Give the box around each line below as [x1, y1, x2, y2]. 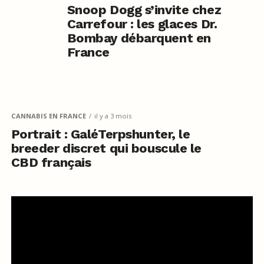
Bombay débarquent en [67, 31, 211, 46]
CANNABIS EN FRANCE [11, 111, 86, 121]
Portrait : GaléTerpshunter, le [11, 127, 190, 142]
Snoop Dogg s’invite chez [67, 2, 222, 18]
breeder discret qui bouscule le [11, 141, 202, 156]
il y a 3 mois [94, 111, 131, 121]
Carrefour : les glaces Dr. [67, 16, 217, 32]
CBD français [11, 155, 91, 170]
